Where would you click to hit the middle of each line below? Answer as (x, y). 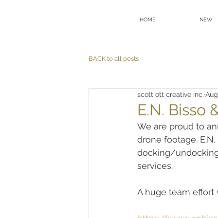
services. (155, 166)
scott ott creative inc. (171, 94)
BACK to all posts (114, 59)
